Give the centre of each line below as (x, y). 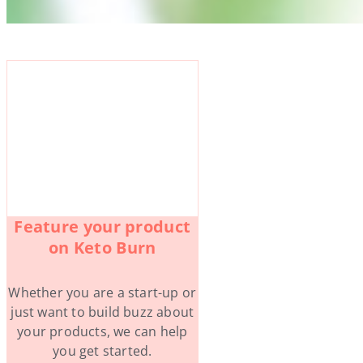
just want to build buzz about (102, 312)
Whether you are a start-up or (102, 292)
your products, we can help (102, 331)
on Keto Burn (102, 247)
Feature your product (102, 226)
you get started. (102, 350)
